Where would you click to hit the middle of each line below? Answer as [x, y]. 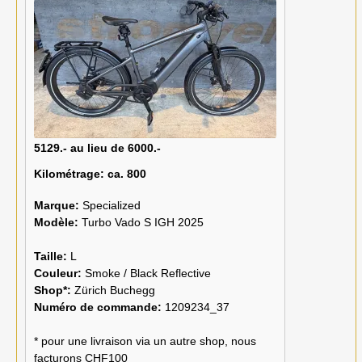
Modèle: [58, 223]
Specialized [112, 206]
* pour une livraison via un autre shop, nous [145, 341]
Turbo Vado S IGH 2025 [143, 223]
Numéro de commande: [99, 307]
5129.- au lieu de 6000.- [97, 148]
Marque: [58, 206]
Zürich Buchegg [115, 290]
